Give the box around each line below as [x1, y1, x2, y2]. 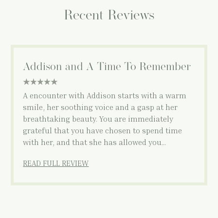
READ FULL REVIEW [23, 158, 89, 167]
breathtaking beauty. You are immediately [23, 113, 174, 124]
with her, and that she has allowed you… [23, 137, 166, 147]
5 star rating [23, 78, 58, 86]
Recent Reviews [63, 9, 155, 23]
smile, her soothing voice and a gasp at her [23, 102, 178, 112]
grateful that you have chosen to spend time [23, 125, 182, 135]
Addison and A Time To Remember [23, 62, 191, 73]
